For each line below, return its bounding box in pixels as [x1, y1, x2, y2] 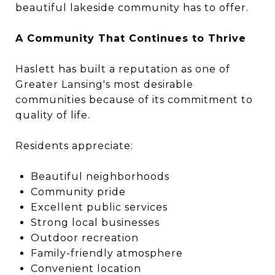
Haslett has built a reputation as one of [15, 63, 230, 75]
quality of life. [15, 109, 90, 121]
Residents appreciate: [15, 140, 133, 152]
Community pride [30, 186, 126, 198]
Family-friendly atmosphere [30, 247, 183, 259]
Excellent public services [30, 201, 168, 213]
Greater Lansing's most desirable [15, 79, 193, 90]
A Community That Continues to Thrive [15, 33, 246, 44]
